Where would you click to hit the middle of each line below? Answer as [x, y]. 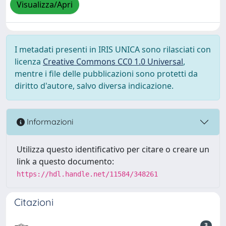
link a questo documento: [65, 161]
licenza [29, 61]
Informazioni [49, 122]
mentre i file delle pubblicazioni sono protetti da [106, 73]
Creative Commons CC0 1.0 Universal [113, 61]
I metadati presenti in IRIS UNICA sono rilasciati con [113, 49]
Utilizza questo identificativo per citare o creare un [113, 149]
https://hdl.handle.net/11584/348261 [87, 174]
